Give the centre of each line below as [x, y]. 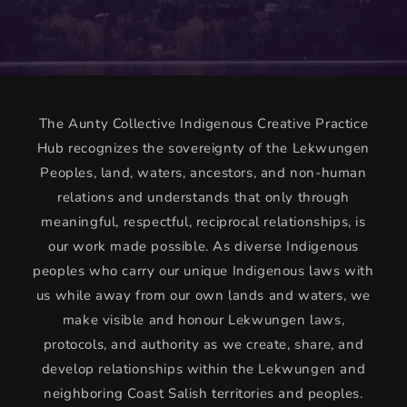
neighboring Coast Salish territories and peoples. [203, 394]
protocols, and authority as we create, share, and [203, 345]
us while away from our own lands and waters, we [203, 296]
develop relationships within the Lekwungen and [203, 369]
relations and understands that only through [203, 198]
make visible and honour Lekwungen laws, [203, 320]
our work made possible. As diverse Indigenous [203, 247]
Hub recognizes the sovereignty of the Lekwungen [203, 149]
